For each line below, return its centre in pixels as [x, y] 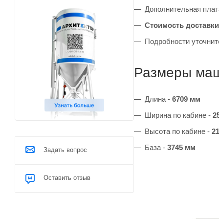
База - [156, 147]
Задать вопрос [65, 150]
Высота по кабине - [178, 131]
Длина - [158, 99]
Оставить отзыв [67, 177]
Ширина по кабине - [179, 115]
